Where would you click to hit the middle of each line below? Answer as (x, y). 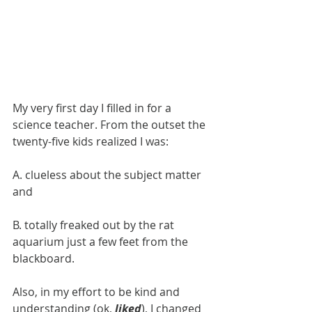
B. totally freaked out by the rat (95, 225)
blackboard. (44, 258)
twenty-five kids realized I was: (91, 141)
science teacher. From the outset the (110, 124)
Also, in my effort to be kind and (97, 291)
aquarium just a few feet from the (102, 241)
